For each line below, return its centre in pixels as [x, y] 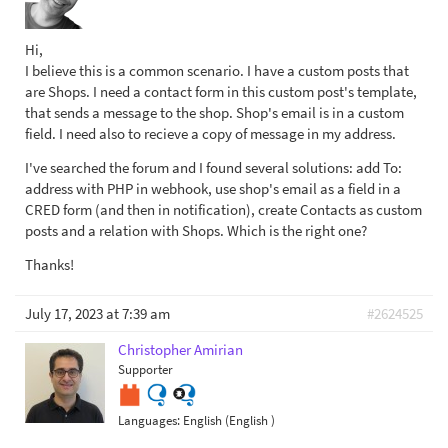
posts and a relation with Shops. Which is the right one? [196, 230]
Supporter [145, 369]
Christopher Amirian [180, 349]
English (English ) [229, 421]
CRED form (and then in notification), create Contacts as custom [223, 209]
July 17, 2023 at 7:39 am [97, 313]
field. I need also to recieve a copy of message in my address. [210, 133]
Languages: [150, 421]
